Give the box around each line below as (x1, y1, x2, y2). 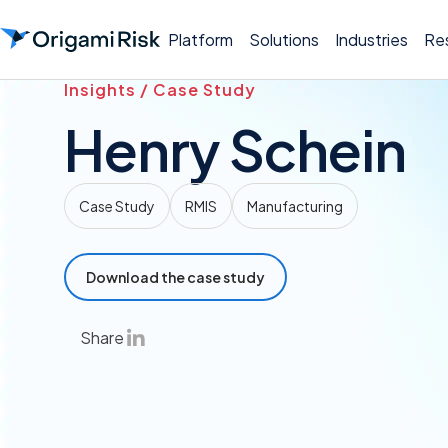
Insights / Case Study (64, 79, 256, 100)
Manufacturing (247, 197, 343, 215)
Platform (168, 28, 233, 50)
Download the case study (86, 268, 265, 286)
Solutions (249, 28, 319, 50)
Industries (335, 28, 408, 50)
